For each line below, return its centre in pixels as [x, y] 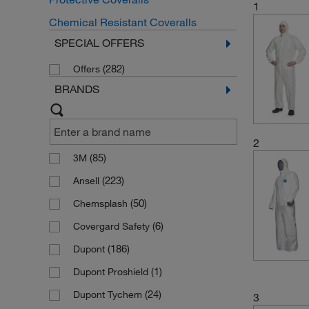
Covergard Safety [112, 226]
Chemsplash [101, 203]
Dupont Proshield [112, 272]
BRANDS [77, 89]
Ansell [87, 181]
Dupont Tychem [109, 295]
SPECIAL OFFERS [99, 43]
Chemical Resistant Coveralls [122, 22]
